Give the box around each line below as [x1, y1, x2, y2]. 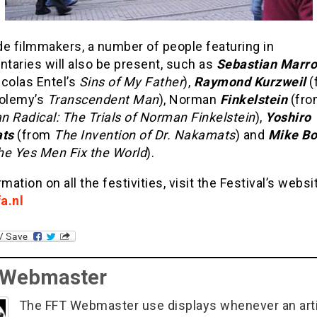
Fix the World [66, 145, 146, 160]
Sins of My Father [76, 74, 183, 89]
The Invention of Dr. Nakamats [54, 127, 236, 142]
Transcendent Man [47, 92, 159, 107]
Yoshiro [265, 110, 311, 125]
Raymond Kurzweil [193, 74, 306, 89]
